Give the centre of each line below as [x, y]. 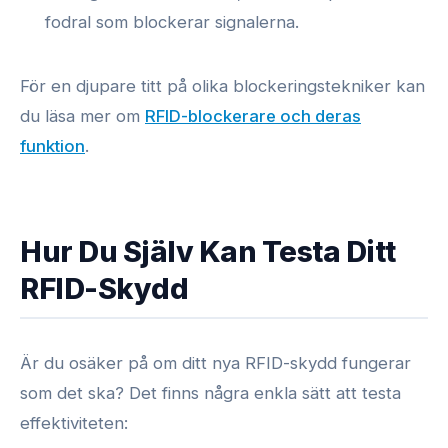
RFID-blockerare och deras [253, 116]
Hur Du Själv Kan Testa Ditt [208, 252]
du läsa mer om [82, 116]
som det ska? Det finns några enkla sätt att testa [210, 392]
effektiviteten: [74, 422]
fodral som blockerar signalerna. [172, 22]
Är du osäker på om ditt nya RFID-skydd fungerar [215, 362]
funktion [52, 146]
